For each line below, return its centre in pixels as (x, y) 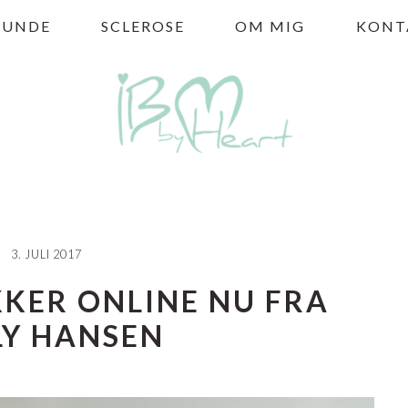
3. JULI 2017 (46, 254)
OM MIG (270, 26)
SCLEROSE (143, 26)
